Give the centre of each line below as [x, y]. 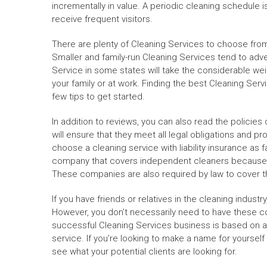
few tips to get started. [98, 97]
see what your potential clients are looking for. [145, 252]
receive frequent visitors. [102, 19]
